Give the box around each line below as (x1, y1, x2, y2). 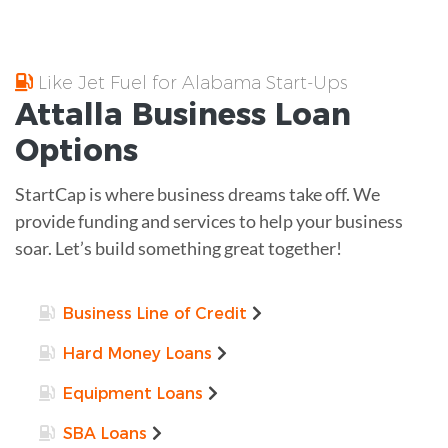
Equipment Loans (63, 383, 203, 403)
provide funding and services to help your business (15, 209, 403, 232)
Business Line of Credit (63, 303, 247, 323)
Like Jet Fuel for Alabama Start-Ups (33, 71, 348, 94)
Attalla (15, 95, 132, 133)
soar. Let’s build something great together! (15, 236, 342, 259)
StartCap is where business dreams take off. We (15, 182, 380, 205)
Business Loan (132, 95, 351, 133)
